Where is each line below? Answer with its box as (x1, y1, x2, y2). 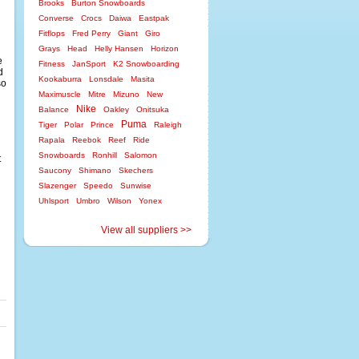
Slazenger (38, 181, 76, 190)
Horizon (151, 44, 179, 53)
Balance (38, 105, 69, 114)
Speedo (83, 181, 113, 190)
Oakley (103, 105, 129, 114)
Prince (91, 120, 114, 129)
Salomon (124, 151, 157, 159)
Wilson (107, 196, 131, 205)
